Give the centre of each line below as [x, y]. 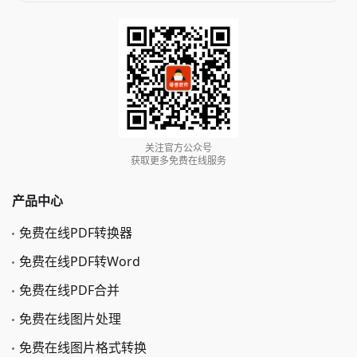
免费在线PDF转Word [80, 261]
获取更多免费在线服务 [178, 160]
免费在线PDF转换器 [76, 232]
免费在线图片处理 [70, 318]
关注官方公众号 [178, 147]
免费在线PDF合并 [69, 290]
